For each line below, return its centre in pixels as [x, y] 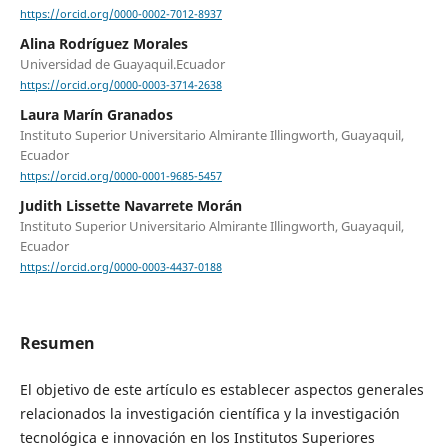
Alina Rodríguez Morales [103, 44]
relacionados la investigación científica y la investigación [209, 413]
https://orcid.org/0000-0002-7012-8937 [120, 14]
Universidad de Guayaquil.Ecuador [122, 64]
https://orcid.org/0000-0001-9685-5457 [120, 176]
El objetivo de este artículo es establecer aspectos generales [221, 389]
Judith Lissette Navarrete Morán [130, 206]
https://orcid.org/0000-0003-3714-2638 [120, 85]
